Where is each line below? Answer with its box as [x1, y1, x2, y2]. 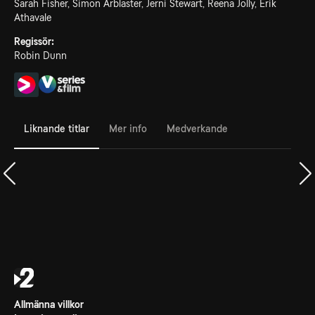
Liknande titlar [24, 122, 89, 134]
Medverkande [167, 122, 228, 134]
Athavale [14, 12, 51, 23]
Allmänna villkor [14, 299, 84, 310]
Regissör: [14, 36, 54, 47]
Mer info [109, 122, 147, 134]
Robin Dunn [14, 50, 67, 61]
